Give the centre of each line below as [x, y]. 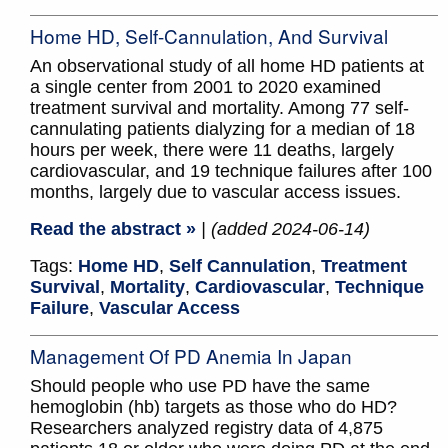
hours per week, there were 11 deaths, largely [212, 150]
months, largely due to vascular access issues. [215, 192]
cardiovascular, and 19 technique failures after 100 [231, 171]
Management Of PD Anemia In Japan [191, 356]
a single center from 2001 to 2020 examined [205, 87]
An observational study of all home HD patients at [227, 66]
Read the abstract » [113, 229]
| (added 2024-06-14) [285, 229]
